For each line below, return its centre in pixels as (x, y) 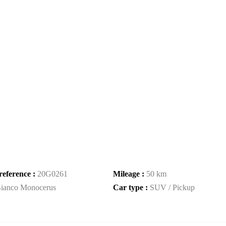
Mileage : (130, 174)
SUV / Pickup (172, 187)
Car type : (131, 187)
